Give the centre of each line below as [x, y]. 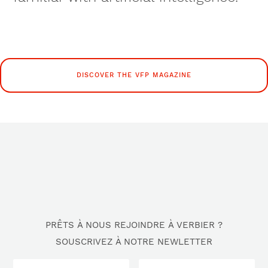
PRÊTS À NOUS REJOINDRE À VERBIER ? [134, 225]
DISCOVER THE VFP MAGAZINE [134, 75]
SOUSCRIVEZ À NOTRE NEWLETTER [134, 242]
